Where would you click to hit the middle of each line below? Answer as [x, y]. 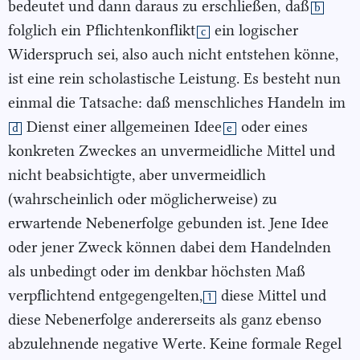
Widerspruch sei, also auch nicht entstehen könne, [173, 54]
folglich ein [47, 30]
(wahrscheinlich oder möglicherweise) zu [143, 198]
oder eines [272, 126]
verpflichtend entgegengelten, [105, 295]
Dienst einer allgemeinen [108, 126]
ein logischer [254, 30]
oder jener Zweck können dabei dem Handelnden [170, 247]
